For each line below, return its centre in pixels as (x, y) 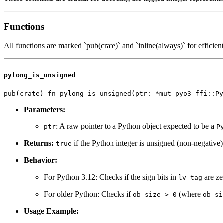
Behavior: (41, 160)
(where (190, 194)
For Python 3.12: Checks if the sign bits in (111, 177)
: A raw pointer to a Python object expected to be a (136, 126)
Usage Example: (51, 211)
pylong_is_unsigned (40, 75)
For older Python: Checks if (88, 194)
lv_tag (190, 177)
